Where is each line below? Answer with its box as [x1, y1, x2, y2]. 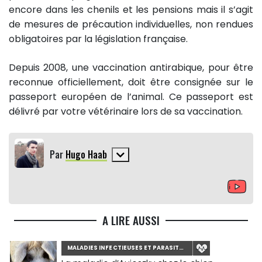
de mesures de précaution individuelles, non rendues [9, 18, 253, 32]
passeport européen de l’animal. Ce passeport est [9, 90, 253, 104]
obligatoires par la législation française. [9, 32, 188, 46]
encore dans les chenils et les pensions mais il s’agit [9, 3, 253, 17]
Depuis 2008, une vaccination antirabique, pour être [9, 61, 253, 75]
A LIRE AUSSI [102, 212, 160, 229]
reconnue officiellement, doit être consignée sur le [9, 75, 253, 89]
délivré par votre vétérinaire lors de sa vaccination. [9, 105, 243, 119]
